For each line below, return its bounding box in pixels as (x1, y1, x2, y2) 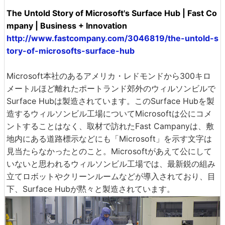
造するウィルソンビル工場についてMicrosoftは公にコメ (7, 108, 212, 119)
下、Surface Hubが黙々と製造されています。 (7, 184, 175, 194)
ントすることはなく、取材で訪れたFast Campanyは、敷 (7, 121, 214, 131)
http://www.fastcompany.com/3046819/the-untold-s (7, 33, 218, 43)
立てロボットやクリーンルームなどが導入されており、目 (7, 171, 215, 181)
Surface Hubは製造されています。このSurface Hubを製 (7, 96, 214, 106)
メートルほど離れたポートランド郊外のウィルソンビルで (7, 83, 215, 93)
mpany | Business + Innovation (7, 21, 127, 31)
